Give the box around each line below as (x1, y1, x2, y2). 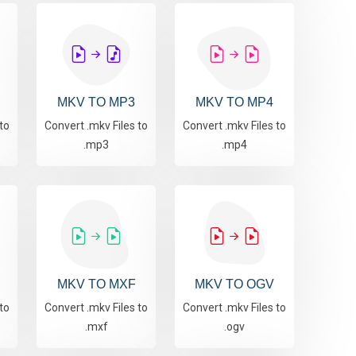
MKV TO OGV (195, 277, 274, 292)
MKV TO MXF (56, 277, 136, 292)
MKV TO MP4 (195, 95, 273, 110)
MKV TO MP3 (57, 95, 135, 110)
